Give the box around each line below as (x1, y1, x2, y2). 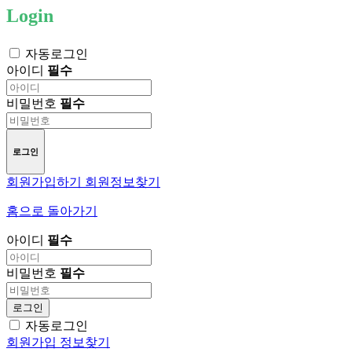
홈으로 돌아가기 (6, 204, 97, 218)
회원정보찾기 (85, 175, 160, 189)
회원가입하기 (6, 175, 85, 189)
